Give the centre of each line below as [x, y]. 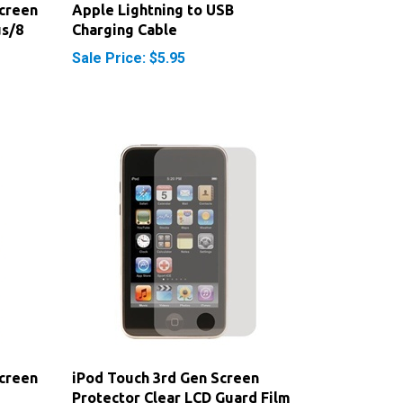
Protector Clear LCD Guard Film [181, 370]
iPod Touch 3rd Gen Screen [165, 350]
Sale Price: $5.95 [128, 31]
